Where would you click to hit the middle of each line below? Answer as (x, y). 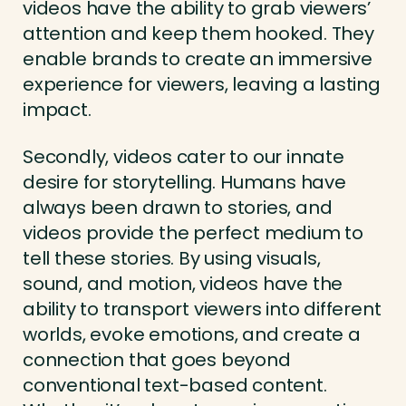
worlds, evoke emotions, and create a (192, 335)
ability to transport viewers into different (202, 309)
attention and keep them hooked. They (198, 34)
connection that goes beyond (157, 360)
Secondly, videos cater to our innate (184, 157)
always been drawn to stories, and (178, 208)
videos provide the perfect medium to (193, 233)
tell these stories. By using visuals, (172, 259)
